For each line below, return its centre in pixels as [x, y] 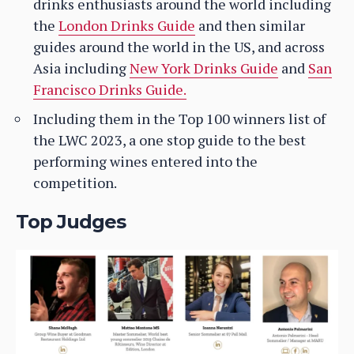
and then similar [250, 26]
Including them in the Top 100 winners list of [179, 119]
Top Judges [71, 222]
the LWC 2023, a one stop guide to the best [169, 140]
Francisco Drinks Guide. [110, 90]
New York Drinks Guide [204, 68]
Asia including [81, 68]
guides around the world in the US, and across [179, 47]
